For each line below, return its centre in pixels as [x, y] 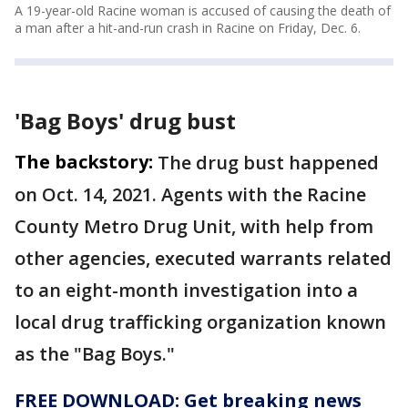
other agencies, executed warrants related [203, 259]
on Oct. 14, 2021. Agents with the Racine [190, 195]
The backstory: [84, 162]
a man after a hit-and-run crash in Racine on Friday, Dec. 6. [188, 28]
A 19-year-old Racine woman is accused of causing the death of [203, 11]
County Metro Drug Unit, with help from [194, 227]
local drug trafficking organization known [200, 322]
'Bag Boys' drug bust [125, 121]
